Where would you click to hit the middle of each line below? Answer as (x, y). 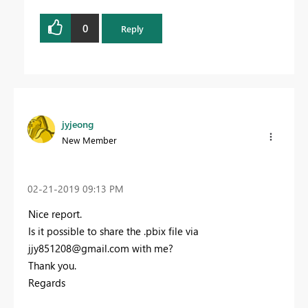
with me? (151, 248)
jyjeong (78, 124)
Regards (47, 282)
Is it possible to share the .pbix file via (113, 231)
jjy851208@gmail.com (79, 248)
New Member (89, 140)
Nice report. (56, 213)
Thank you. (52, 265)
